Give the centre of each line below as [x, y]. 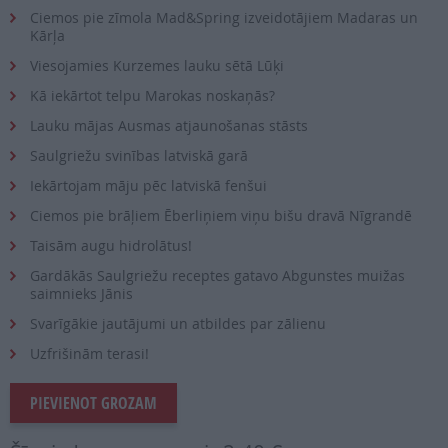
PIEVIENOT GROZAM [93, 403]
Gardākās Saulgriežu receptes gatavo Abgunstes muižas [217, 276]
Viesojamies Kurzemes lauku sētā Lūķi [157, 66]
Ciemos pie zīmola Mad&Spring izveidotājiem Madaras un [224, 18]
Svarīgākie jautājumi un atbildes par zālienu [178, 324]
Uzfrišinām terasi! [89, 354]
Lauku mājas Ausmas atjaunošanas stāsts [169, 126]
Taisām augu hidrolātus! [111, 246]
